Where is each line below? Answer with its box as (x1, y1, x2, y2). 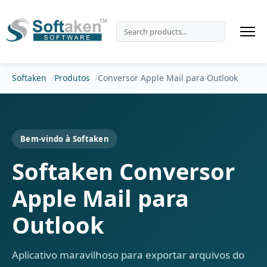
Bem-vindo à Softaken (20, 133, 109, 144)
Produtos (54, 72, 90, 83)
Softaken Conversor (12, 156, 235, 187)
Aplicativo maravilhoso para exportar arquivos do (12, 248, 244, 262)
